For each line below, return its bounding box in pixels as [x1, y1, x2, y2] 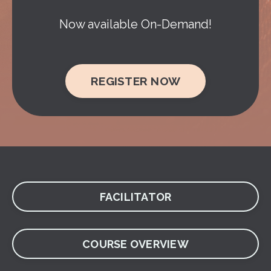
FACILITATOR [99, 190, 172, 203]
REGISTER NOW [91, 74, 180, 88]
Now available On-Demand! [59, 17, 212, 31]
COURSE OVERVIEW [82, 237, 189, 250]
